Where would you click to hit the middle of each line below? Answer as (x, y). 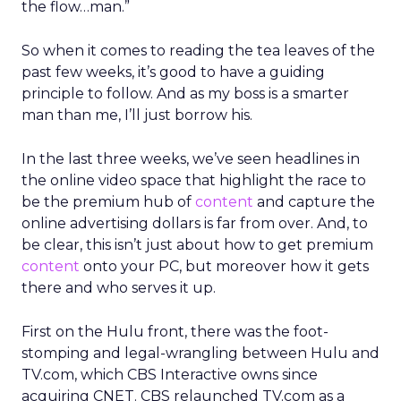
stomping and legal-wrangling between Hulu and (200, 353)
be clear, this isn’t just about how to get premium (197, 245)
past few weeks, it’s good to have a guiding (173, 72)
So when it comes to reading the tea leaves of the (198, 51)
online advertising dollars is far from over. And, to (195, 223)
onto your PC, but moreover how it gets (224, 266)
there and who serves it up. (119, 288)
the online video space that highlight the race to (194, 180)
